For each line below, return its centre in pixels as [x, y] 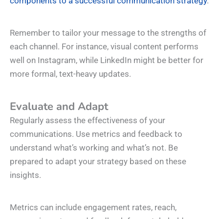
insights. [25, 175]
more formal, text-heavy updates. [70, 74]
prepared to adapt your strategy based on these [98, 161]
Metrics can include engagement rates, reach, [93, 207]
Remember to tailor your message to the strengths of [108, 33]
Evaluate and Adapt [59, 106]
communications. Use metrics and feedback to [96, 134]
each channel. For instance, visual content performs [104, 47]
